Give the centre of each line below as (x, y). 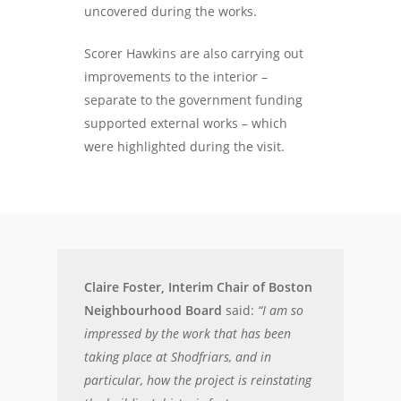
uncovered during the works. (171, 11)
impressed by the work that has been (188, 333)
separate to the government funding (194, 100)
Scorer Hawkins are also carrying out (194, 53)
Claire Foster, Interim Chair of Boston (199, 287)
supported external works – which (186, 123)
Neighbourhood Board (154, 310)
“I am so (281, 310)
